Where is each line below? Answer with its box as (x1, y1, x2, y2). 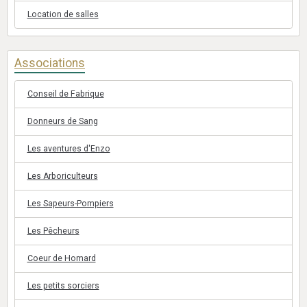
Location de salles (27, 10, 99, 19)
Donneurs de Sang (27, 116, 98, 126)
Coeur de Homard (27, 254, 96, 263)
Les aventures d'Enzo (27, 144, 110, 153)
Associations (14, 56, 85, 70)
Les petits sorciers (27, 281, 99, 291)
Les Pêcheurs (27, 226, 79, 236)
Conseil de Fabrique (27, 89, 104, 99)
